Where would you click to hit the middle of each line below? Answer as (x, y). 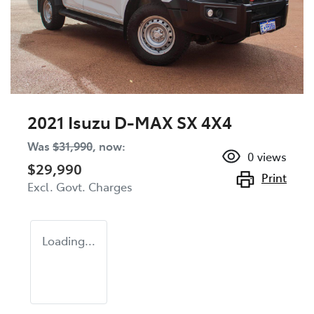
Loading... (69, 241)
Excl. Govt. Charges (80, 187)
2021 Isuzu (71, 122)
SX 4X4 (203, 122)
